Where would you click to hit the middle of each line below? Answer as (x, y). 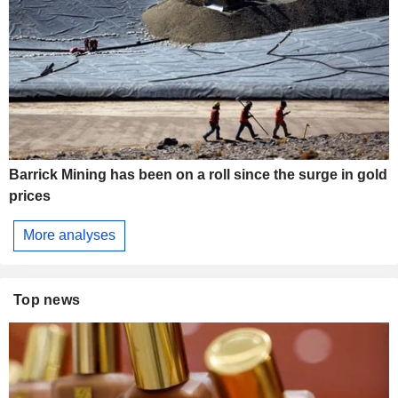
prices (30, 195)
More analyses (69, 235)
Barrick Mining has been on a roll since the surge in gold (198, 174)
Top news (47, 299)
